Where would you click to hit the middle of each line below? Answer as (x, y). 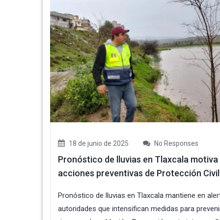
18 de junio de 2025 (98, 144)
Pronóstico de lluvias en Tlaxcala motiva (138, 160)
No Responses (176, 144)
